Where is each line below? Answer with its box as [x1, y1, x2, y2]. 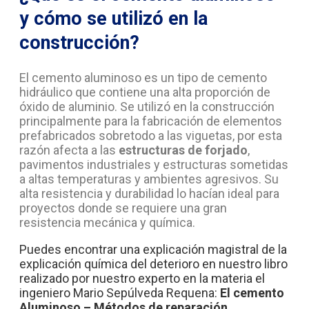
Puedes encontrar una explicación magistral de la [19, 242, 287, 257]
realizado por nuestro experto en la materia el [19, 271, 265, 286]
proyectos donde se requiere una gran [19, 201, 227, 216]
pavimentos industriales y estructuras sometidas [19, 157, 288, 172]
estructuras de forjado [119, 143, 248, 158]
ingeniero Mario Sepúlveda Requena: [19, 286, 220, 301]
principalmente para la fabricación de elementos [19, 114, 282, 129]
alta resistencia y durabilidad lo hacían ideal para [19, 186, 279, 201]
